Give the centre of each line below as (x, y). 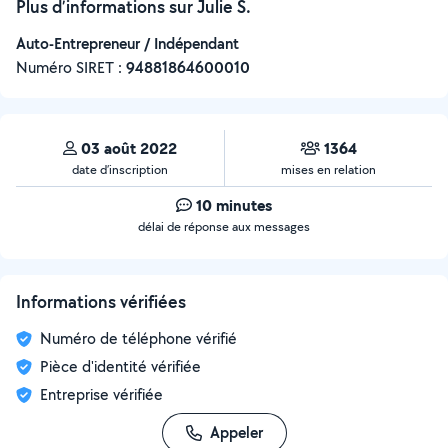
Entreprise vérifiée (101, 394)
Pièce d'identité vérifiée (120, 366)
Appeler (236, 432)
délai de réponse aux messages (224, 226)
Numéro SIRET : (71, 67)
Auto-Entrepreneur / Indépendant (127, 43)
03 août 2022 (129, 148)
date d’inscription (120, 169)
